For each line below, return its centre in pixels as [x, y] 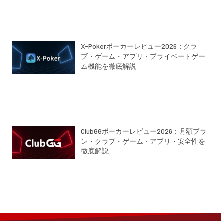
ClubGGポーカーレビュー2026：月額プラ [144, 131]
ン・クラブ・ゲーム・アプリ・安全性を [143, 141]
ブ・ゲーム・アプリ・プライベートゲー [143, 56]
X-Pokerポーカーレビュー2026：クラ [139, 46]
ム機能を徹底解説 [109, 66]
